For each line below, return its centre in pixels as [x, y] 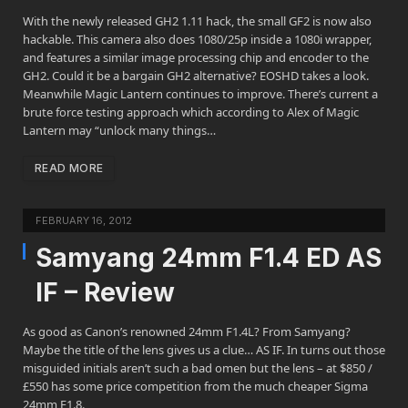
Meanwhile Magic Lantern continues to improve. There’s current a [200, 94]
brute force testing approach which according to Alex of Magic [191, 112]
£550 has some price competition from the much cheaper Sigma [195, 387]
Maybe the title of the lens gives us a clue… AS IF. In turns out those [204, 350]
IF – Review [105, 293]
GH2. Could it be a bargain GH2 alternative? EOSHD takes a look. [196, 76]
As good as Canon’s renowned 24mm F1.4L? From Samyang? [187, 332]
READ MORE [69, 168]
